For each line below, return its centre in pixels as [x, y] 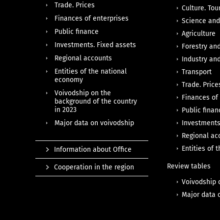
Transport [197, 72]
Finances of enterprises [92, 18]
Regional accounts [83, 58]
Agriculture [199, 34]
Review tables [189, 166]
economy [69, 80]
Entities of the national [91, 71]
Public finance [77, 32]
